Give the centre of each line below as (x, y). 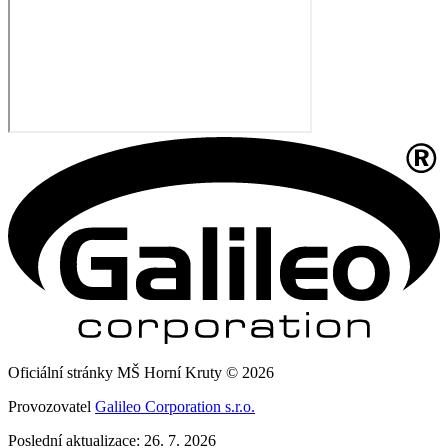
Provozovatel (51, 407)
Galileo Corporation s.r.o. (175, 407)
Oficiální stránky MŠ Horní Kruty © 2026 (141, 373)
